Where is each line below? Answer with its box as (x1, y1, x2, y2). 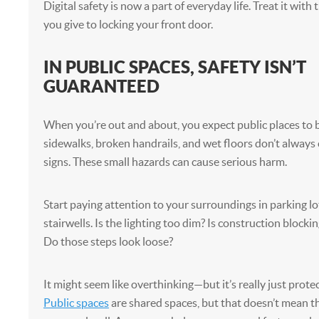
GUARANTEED (43, 76, 159, 96)
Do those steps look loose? (43, 235, 173, 248)
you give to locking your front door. (43, 18, 213, 31)
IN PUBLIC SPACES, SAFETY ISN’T (43, 57, 306, 77)
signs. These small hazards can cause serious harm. (43, 155, 287, 168)
